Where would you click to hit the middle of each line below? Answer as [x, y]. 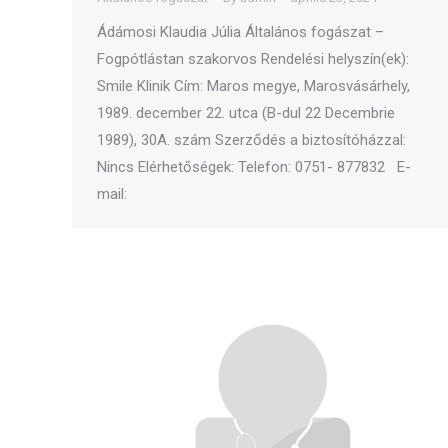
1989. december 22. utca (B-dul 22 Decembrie [246, 113]
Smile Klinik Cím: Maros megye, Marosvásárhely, [253, 86]
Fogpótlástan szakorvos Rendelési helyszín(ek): [253, 59]
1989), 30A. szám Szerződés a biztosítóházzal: [251, 140]
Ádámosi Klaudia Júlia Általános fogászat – [240, 32]
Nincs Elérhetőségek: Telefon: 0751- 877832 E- [254, 167]
